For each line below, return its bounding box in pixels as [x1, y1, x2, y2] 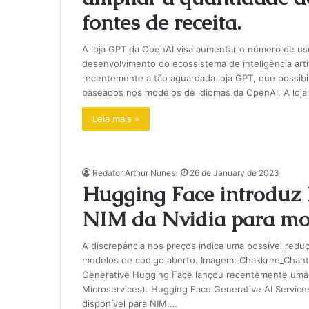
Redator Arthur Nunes [92, 168, 175, 178]
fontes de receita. [81, 9, 241, 36]
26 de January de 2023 [189, 168, 279, 178]
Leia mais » [92, 113, 139, 124]
